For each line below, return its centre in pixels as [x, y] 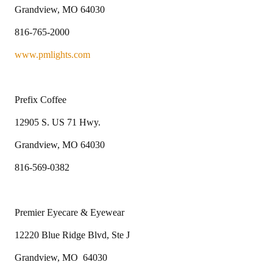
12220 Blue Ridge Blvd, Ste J [72, 235]
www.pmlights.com [52, 54]
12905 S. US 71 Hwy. [58, 122]
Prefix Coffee [41, 99]
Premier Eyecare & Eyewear [69, 212]
